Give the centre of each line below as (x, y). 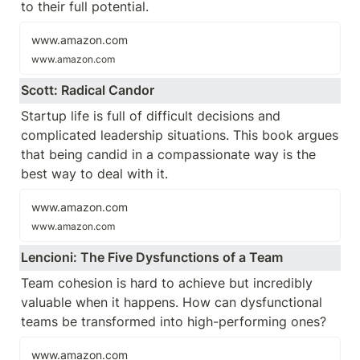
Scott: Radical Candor (88, 90)
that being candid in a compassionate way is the (168, 154)
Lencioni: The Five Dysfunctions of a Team (152, 257)
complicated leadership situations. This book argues (180, 135)
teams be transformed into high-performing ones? (174, 321)
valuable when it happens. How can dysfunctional (172, 302)
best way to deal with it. (96, 174)
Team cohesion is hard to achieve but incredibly (167, 283)
